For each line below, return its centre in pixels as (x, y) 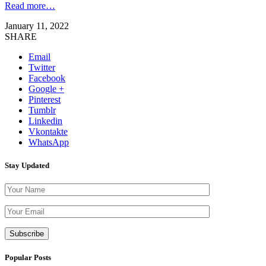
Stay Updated (27, 165)
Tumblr (42, 110)
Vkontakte (48, 131)
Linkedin (45, 121)
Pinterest (45, 99)
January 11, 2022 (37, 26)
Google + (46, 88)
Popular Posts (28, 258)
